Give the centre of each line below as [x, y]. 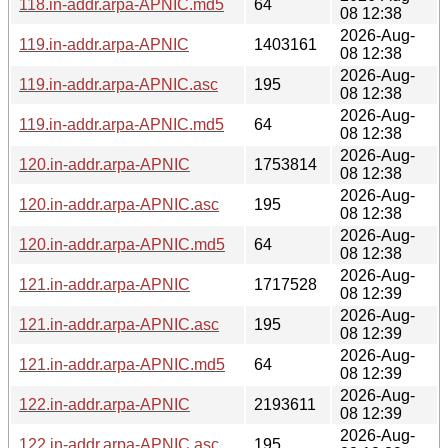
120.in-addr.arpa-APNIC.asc [119, 204]
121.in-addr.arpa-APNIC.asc [119, 324]
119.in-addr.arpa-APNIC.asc [118, 84]
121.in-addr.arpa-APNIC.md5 [122, 364]
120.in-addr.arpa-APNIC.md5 [122, 244]
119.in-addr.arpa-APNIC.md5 [121, 124]
